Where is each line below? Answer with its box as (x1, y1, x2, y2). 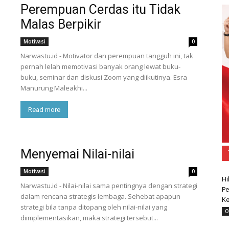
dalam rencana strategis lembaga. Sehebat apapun (20, 192, 180, 201)
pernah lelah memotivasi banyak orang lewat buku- (20, 62, 180, 71)
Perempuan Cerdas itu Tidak (20, 2, 180, 17)
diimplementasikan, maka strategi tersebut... (20, 213, 158, 222)
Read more (28, 106, 60, 113)
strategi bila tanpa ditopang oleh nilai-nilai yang (20, 202, 167, 212)
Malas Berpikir (20, 17, 101, 32)
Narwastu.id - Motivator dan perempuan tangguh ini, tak (20, 51, 193, 60)
